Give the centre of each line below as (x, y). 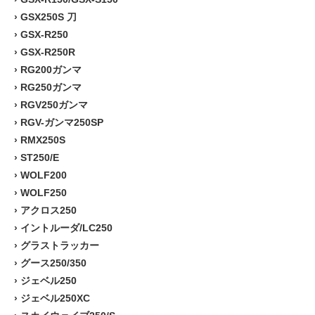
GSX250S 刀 (49, 17)
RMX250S (43, 140)
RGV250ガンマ (54, 104)
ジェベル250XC (55, 298)
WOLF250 (44, 192)
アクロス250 (49, 210)
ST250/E (40, 157)
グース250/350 (53, 263)
